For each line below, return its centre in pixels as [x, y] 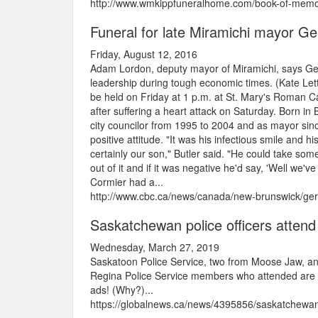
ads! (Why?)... [122, 290]
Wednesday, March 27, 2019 [155, 247]
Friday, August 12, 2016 [144, 54]
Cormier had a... [127, 182]
